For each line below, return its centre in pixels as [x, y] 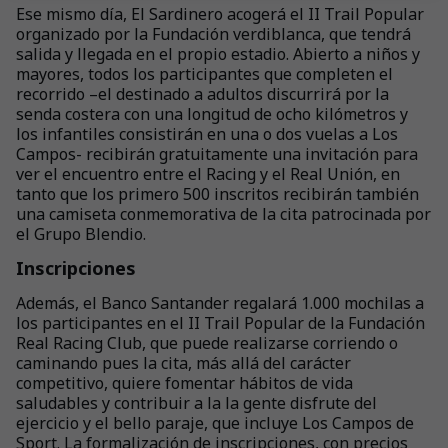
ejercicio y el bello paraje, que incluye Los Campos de [215, 423]
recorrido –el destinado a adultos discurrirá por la [202, 94]
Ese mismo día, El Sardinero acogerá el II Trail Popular [220, 14]
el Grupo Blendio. [81, 234]
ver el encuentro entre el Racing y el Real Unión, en [208, 174]
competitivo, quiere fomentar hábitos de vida [184, 383]
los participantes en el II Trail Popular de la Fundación [220, 323]
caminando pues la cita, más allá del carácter [183, 363]
